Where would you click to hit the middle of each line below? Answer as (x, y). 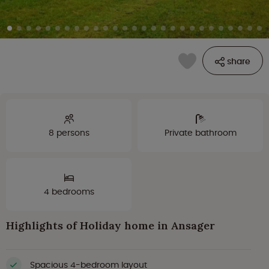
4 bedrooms (69, 192)
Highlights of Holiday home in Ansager (110, 226)
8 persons (69, 133)
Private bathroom (200, 133)
